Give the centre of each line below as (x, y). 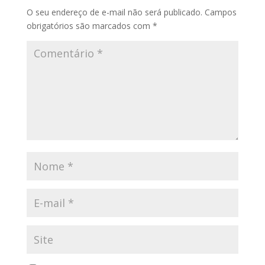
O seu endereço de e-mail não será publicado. (114, 12)
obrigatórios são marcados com (89, 25)
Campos (220, 12)
